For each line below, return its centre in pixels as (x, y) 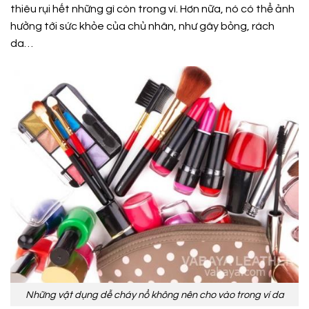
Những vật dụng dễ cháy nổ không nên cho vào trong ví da (154, 295)
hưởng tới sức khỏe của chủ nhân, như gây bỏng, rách (142, 26)
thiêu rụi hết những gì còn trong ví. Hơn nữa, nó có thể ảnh (152, 9)
